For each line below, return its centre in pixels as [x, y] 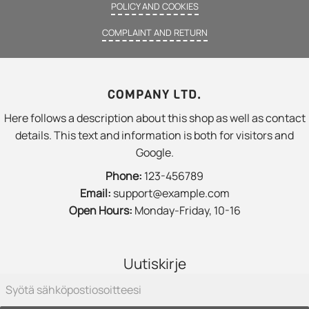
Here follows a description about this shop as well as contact [154, 118]
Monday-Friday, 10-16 [186, 211]
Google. [154, 152]
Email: [95, 193]
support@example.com [170, 193]
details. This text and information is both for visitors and [154, 135]
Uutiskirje [154, 264]
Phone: [124, 176]
